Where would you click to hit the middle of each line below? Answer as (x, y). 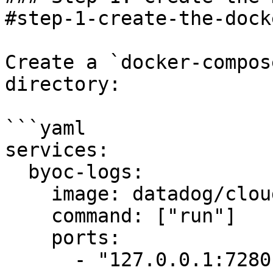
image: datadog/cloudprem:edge (28, 194)
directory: (63, 84)
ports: (28, 238)
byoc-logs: (16, 172)
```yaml (45, 128)
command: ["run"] (28, 216)
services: (57, 150)
